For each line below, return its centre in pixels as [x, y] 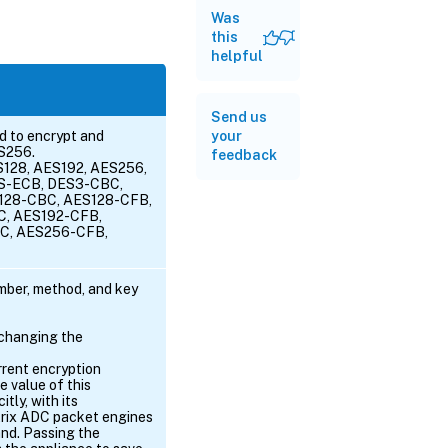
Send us [239, 117]
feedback [244, 155]
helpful [237, 56]
